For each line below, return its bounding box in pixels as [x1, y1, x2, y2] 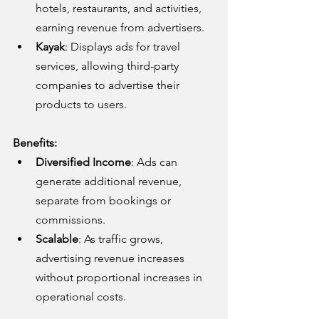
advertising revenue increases [36, 251, 187, 265]
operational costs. [36, 289, 126, 303]
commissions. [36, 212, 105, 226]
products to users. [36, 97, 127, 111]
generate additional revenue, [36, 174, 184, 188]
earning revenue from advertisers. [36, 20, 204, 34]
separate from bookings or [36, 193, 174, 207]
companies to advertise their [36, 78, 182, 92]
